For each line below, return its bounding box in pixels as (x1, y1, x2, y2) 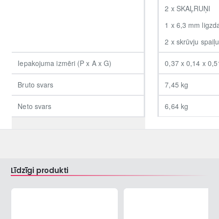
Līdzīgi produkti (11, 165, 69, 176)
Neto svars (18, 101, 52, 111)
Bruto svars (18, 80, 54, 90)
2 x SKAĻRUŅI (165, 3, 211, 14)
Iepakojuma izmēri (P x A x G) (18, 58, 112, 68)
